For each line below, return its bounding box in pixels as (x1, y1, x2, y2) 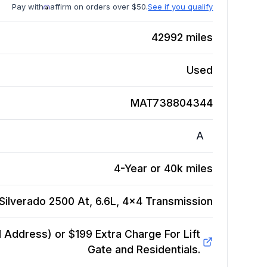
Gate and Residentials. (87, 243, 200, 256)
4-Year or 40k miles (114, 162, 213, 175)
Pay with (12, 2, 44, 12)
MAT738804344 (131, 97, 213, 110)
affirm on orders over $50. (50, 2, 148, 12)
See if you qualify (148, 2, 213, 12)
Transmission (145, 195, 213, 208)
